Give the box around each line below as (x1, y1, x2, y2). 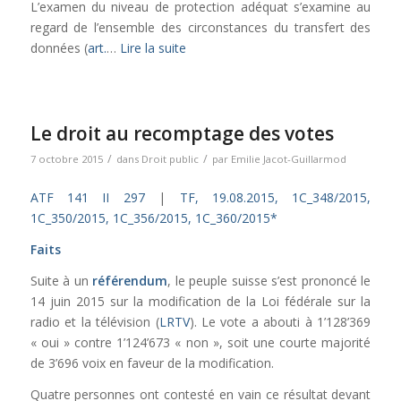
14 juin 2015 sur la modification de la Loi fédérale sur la (30, 293, 371, 311)
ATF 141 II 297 (30, 189, 145, 207)
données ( (30, 38, 88, 56)
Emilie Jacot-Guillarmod (230, 152, 346, 166)
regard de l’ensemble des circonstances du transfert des (30, 18, 371, 36)
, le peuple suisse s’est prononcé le (167, 272, 371, 290)
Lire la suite (119, 38, 186, 56)
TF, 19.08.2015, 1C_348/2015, (179, 189, 371, 207)
